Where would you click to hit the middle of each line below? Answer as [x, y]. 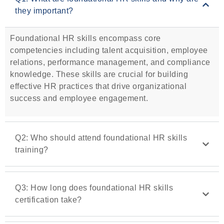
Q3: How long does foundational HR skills [94, 188]
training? [32, 150]
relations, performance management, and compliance [110, 62]
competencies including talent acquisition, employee [109, 50]
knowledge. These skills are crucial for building [99, 74]
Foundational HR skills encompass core [85, 38]
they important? [44, 10]
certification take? [48, 200]
